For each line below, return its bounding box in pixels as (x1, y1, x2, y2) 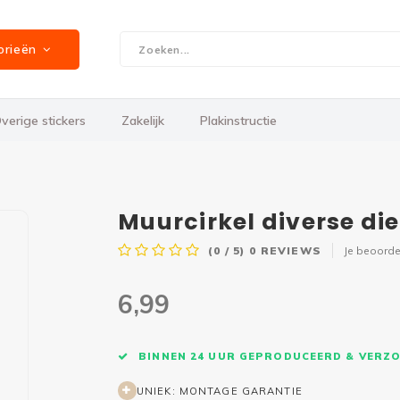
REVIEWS (256, 243, 322, 257)
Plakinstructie (200, 112, 277, 129)
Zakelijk (121, 112, 164, 129)
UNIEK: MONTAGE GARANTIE (137, 384, 303, 397)
